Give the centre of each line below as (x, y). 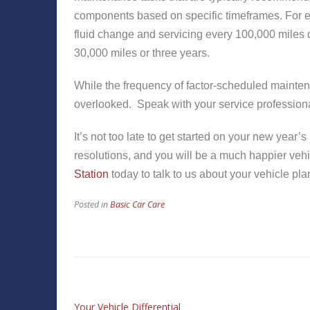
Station (91, 174)
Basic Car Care (137, 204)
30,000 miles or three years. (142, 53)
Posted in (92, 204)
